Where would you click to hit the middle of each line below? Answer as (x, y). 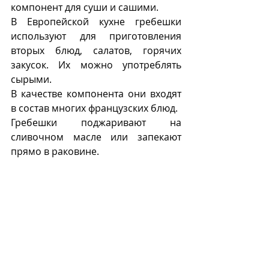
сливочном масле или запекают (96, 137)
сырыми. (31, 80)
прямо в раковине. (55, 152)
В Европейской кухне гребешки (96, 22)
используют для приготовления (96, 36)
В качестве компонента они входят (96, 94)
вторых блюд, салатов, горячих (96, 51)
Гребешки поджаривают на (96, 123)
